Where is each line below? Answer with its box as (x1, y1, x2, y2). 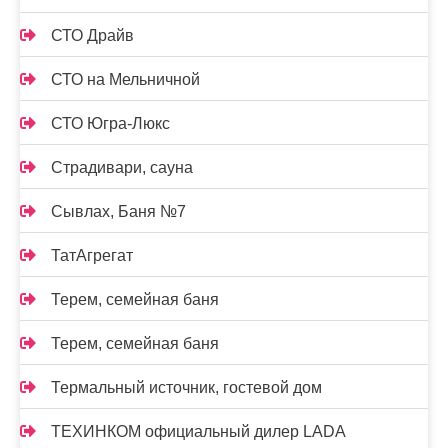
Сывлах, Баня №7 (51, 203, 186, 220)
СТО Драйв (51, 27, 134, 44)
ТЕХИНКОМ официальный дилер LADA (51, 423, 346, 440)
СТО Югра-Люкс (51, 115, 170, 132)
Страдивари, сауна (51, 159, 193, 176)
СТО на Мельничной (51, 71, 200, 88)
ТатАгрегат (51, 247, 133, 264)
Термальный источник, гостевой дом (51, 379, 322, 396)
